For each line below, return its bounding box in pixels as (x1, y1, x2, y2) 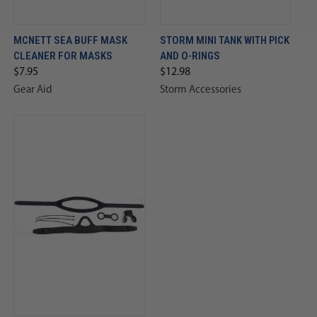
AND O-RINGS (159, 49, 220, 62)
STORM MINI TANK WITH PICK (159, 33, 289, 47)
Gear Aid (13, 84, 52, 96)
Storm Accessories (159, 84, 241, 96)
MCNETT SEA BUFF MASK (13, 33, 127, 47)
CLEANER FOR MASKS (13, 49, 113, 62)
